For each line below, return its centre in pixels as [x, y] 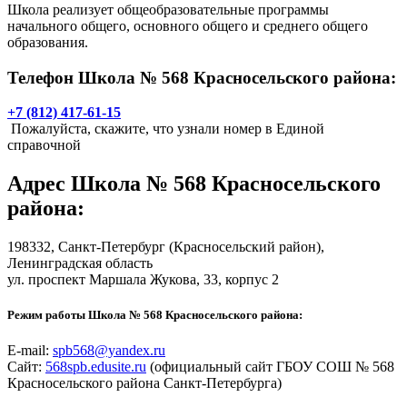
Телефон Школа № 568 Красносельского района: [202, 77]
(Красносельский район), [245, 247]
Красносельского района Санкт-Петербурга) [144, 383]
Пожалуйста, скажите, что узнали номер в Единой [166, 129]
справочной [44, 145]
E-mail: [28, 351]
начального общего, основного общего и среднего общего [188, 25]
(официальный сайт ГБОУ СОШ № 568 [270, 367]
